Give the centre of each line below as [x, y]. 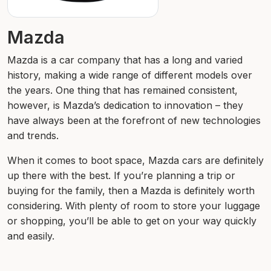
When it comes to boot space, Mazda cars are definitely [135, 161]
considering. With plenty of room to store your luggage [134, 206]
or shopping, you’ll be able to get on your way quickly [132, 221]
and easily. [31, 236]
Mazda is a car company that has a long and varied [125, 60]
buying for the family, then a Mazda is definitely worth [131, 191]
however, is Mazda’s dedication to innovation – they [125, 106]
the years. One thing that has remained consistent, [122, 90]
